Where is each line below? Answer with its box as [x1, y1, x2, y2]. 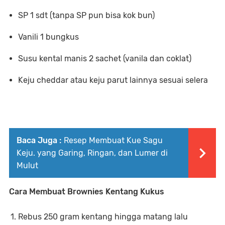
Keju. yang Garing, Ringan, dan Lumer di [17, 148, 168, 158]
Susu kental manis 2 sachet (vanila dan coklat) [18, 53, 191, 63]
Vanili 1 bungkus [18, 32, 79, 42]
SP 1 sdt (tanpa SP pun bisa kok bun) [18, 10, 155, 20]
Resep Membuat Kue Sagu [64, 135, 163, 145]
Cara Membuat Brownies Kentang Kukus [9, 186, 164, 196]
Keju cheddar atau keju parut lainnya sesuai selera [18, 75, 208, 85]
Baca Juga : [17, 135, 61, 145]
